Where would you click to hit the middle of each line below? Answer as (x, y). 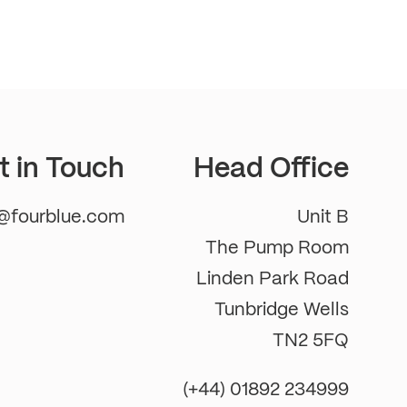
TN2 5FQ (311, 340)
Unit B (323, 216)
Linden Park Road (273, 278)
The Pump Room (277, 247)
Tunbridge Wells (282, 309)
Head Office (271, 168)
